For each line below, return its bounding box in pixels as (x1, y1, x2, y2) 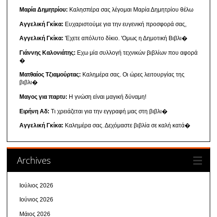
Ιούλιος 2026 (19, 182, 53, 189)
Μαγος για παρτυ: (19, 93, 67, 100)
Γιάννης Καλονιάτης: (19, 49, 76, 56)
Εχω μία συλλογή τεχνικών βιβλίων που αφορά (75, 49, 198, 56)
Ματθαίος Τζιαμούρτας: (19, 71, 81, 78)
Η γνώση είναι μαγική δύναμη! (67, 93, 146, 100)
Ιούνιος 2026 (19, 196, 53, 203)
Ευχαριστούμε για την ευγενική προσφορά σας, (63, 20, 186, 28)
